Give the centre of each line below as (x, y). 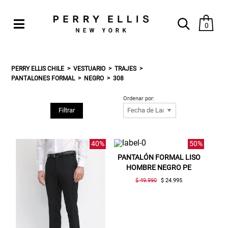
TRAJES (126, 68)
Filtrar (66, 110)
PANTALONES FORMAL (43, 78)
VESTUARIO (90, 68)
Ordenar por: (139, 98)
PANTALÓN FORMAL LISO (159, 157)
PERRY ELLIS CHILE (38, 68)
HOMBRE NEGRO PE (159, 167)
